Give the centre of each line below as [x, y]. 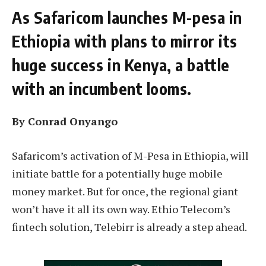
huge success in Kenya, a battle [121, 65]
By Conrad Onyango [65, 121]
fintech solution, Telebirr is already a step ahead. [129, 227]
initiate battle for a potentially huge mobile [117, 174]
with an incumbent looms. [102, 89]
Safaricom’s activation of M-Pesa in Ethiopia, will [130, 156]
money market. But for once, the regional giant [125, 191]
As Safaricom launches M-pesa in [127, 18]
